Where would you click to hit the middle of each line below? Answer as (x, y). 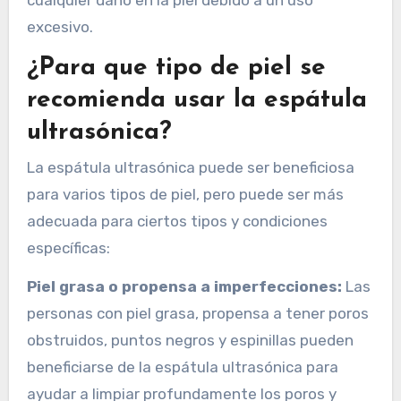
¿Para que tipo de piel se (176, 68)
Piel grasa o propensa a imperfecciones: (184, 287)
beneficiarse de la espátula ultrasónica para (182, 367)
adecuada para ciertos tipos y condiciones (177, 222)
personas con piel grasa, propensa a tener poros (197, 314)
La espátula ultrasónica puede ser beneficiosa (190, 168)
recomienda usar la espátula (196, 100)
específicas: (68, 248)
